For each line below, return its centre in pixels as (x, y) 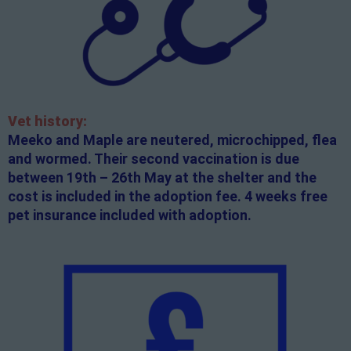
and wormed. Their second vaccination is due (154, 159)
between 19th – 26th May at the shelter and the (162, 178)
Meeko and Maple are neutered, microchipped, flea (172, 140)
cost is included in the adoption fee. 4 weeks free (168, 197)
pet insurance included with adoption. (130, 215)
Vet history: (47, 121)
